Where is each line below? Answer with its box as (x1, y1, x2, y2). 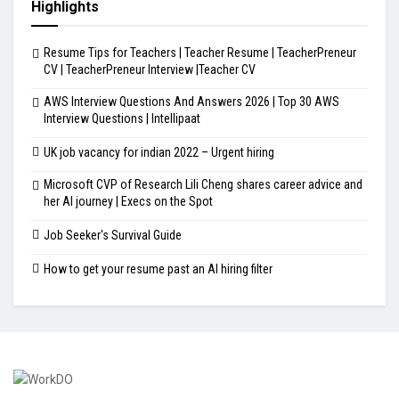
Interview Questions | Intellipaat (44, 111, 200, 126)
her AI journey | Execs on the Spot (44, 194, 213, 209)
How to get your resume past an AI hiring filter (44, 262, 273, 277)
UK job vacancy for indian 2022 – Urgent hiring (44, 145, 274, 160)
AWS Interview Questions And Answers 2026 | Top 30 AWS (44, 94, 339, 110)
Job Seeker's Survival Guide (44, 228, 182, 243)
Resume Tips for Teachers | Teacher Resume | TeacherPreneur (44, 45, 356, 61)
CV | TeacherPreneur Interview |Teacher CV (44, 62, 256, 77)
